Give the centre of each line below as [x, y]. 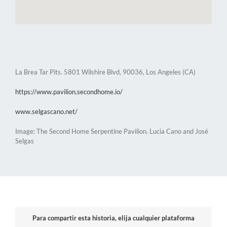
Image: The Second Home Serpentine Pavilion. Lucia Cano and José [112, 131]
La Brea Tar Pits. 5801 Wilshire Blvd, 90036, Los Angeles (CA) [105, 72]
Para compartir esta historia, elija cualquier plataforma [113, 218]
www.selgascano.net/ [46, 111]
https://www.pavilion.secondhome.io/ [69, 91]
